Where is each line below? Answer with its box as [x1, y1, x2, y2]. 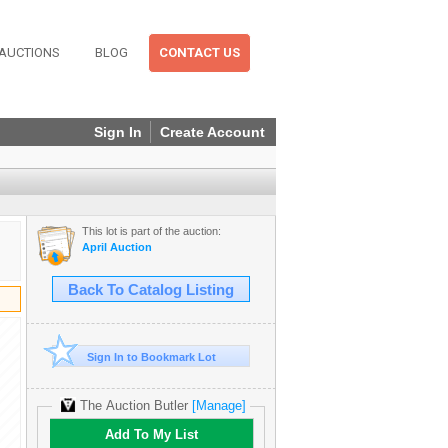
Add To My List [104, 427, 198, 443]
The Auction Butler [80, 398, 188, 413]
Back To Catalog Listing [68, 282, 234, 298]
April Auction [82, 241, 152, 253]
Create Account [160, 124, 265, 140]
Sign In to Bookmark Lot [86, 351, 216, 363]
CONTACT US [159, 45, 240, 60]
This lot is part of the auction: [82, 225, 221, 237]
